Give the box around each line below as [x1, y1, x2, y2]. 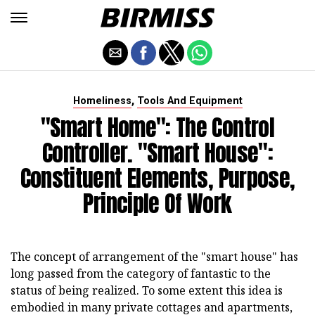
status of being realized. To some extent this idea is [11, 283, 283, 298]
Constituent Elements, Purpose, [20, 161, 295, 195]
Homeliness [72, 95, 131, 107]
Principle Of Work [83, 186, 232, 221]
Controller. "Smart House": [41, 136, 274, 170]
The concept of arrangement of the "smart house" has [11, 249, 298, 264]
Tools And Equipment [136, 95, 243, 107]
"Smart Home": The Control [41, 110, 274, 145]
